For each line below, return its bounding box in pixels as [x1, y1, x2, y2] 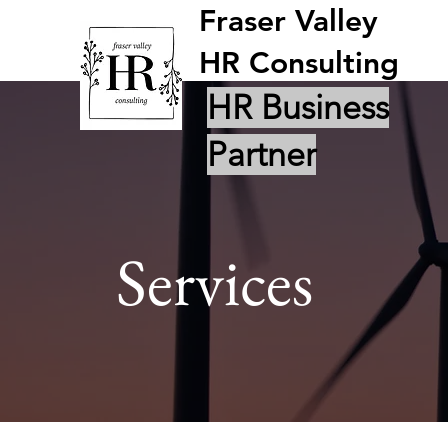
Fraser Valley [199, 3, 378, 39]
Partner [207, 134, 316, 175]
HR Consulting [199, 45, 399, 81]
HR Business [207, 87, 389, 128]
